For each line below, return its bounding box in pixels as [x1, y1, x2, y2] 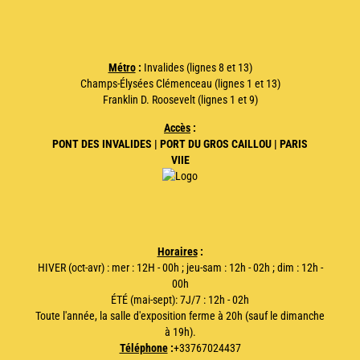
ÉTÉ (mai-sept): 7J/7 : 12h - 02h [111, 292, 249, 306]
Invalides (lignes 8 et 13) [141, 60, 252, 74]
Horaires [157, 244, 198, 258]
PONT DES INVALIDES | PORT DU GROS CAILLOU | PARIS [52, 137, 308, 150]
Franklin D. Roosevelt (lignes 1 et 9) [102, 92, 258, 106]
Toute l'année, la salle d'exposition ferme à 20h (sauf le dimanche [35, 309, 325, 322]
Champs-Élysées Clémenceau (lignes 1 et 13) [80, 76, 280, 90]
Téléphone [119, 341, 168, 354]
